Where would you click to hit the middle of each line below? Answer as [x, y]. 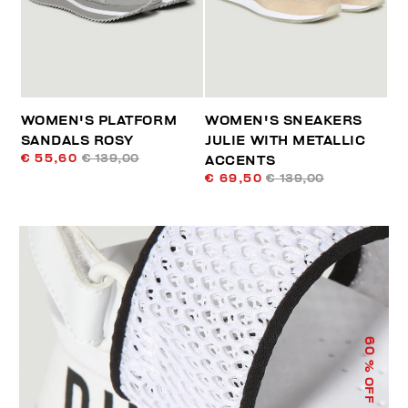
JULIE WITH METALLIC [286, 141]
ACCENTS [240, 161]
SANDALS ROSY [77, 141]
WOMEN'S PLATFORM [99, 121]
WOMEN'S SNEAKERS [284, 121]
